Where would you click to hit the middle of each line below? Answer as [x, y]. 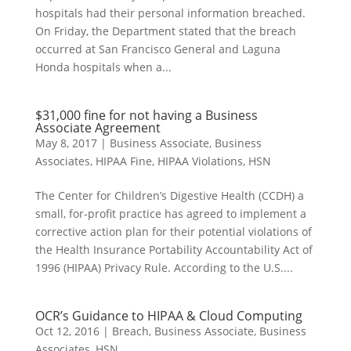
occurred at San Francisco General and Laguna [157, 49]
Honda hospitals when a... [103, 67]
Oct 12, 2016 [67, 331]
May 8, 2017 [66, 143]
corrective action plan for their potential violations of [173, 232]
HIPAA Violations [200, 161]
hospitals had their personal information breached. [170, 13]
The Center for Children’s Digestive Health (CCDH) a [169, 195]
